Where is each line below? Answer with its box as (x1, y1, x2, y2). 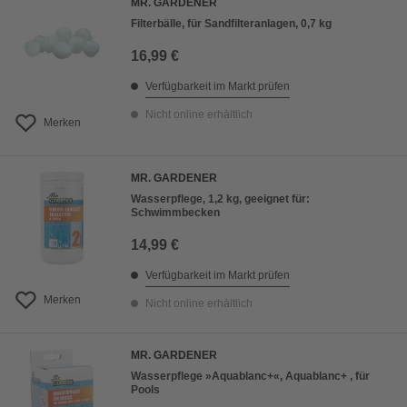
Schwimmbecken (131, 206, 220, 220)
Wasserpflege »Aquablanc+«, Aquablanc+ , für (131, 370, 370, 383)
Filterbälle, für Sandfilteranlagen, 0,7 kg (131, 17, 332, 31)
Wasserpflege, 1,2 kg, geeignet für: (131, 193, 310, 206)
